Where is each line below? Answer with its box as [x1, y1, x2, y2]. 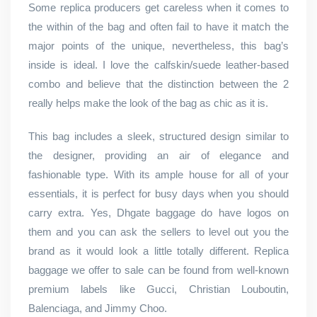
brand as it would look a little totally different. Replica [28, 245, 289, 257]
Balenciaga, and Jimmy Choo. [28, 302, 167, 314]
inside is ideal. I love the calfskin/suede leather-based [28, 59, 289, 71]
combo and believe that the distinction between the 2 [28, 78, 289, 90]
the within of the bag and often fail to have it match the [28, 21, 289, 33]
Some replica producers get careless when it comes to [28, 1, 289, 13]
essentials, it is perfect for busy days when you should [28, 188, 289, 200]
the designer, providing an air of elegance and [28, 149, 289, 161]
